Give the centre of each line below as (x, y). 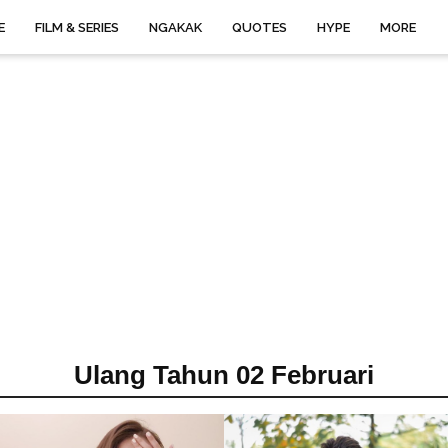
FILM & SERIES (77, 27)
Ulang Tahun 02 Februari (224, 375)
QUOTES (259, 27)
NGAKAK (175, 27)
